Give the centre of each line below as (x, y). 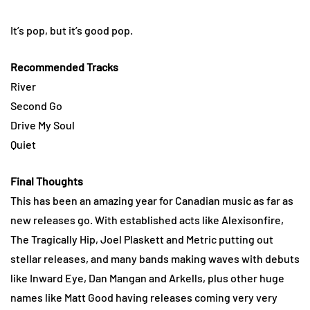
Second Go (36, 105)
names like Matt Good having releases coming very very (144, 297)
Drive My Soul (43, 125)
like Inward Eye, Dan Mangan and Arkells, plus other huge (147, 277)
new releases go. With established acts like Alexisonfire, (147, 219)
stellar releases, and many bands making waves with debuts (155, 258)
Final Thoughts (47, 181)
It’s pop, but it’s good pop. (72, 30)
